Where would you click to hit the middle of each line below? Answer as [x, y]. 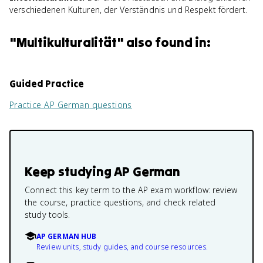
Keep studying [70, 171]
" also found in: [163, 42]
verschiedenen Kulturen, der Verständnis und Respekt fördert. [128, 10]
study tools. [48, 215]
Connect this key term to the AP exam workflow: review [131, 190]
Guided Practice [47, 83]
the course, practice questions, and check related [120, 202]
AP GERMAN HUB [67, 236]
